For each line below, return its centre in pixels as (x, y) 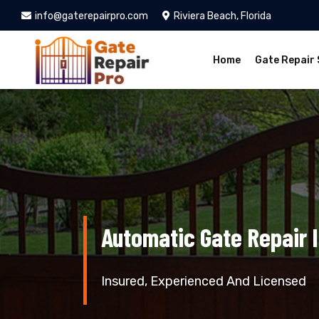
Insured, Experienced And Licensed (204, 281)
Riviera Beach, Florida (223, 16)
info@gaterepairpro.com (91, 16)
